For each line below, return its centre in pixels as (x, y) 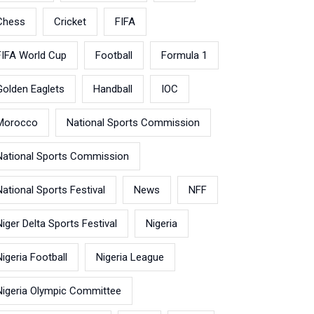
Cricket (70, 22)
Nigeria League (130, 257)
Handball (113, 89)
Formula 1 (184, 55)
